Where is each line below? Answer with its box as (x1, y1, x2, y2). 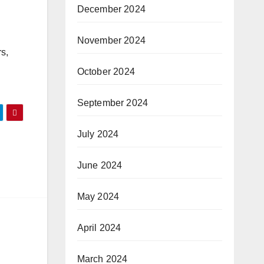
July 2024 (77, 128, 119, 139)
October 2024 (77, 66, 135, 77)
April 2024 (77, 222, 121, 233)
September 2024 (77, 97, 148, 108)
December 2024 (77, 4, 146, 14)
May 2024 (77, 191, 120, 202)
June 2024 (77, 160, 123, 170)
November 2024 (77, 35, 146, 45)
